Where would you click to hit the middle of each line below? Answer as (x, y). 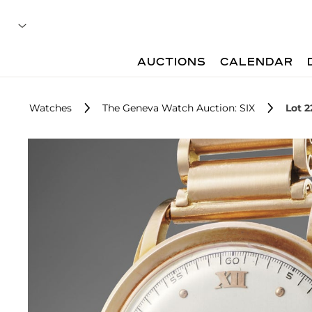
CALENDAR (257, 63)
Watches (50, 108)
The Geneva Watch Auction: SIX (179, 108)
